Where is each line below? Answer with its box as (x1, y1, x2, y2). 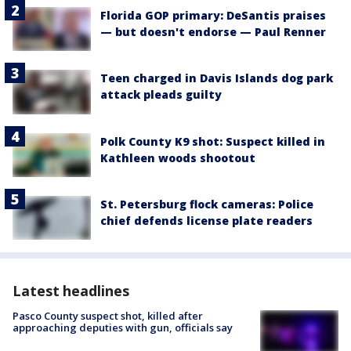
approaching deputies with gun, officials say (13, 320, 233, 335)
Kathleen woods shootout (100, 150, 255, 165)
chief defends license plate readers (100, 212, 313, 228)
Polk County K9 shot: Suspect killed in (100, 133, 325, 149)
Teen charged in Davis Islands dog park (100, 71, 333, 86)
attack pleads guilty (100, 87, 222, 103)
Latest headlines (13, 281, 129, 301)
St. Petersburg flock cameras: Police (100, 196, 313, 212)
